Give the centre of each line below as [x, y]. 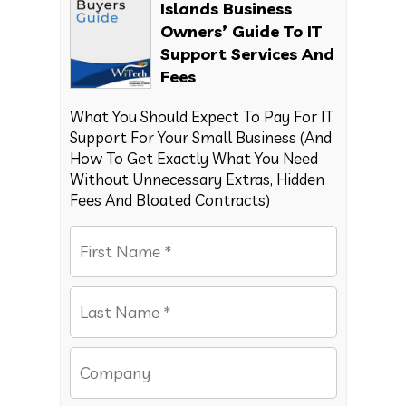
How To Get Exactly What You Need [193, 158]
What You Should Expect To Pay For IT [201, 116]
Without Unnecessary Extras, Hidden [197, 179]
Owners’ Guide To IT [241, 31]
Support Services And [247, 53]
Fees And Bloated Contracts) [169, 199]
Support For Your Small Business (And [200, 137]
